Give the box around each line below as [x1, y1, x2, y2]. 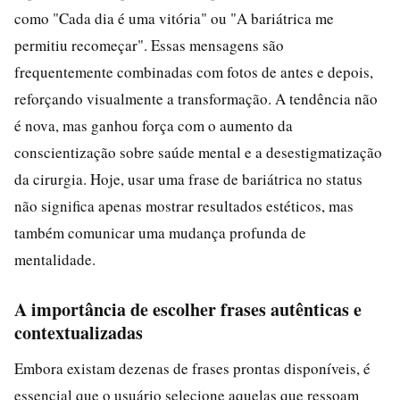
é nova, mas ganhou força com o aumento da [14, 114, 293, 136]
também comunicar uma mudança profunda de [14, 221, 306, 243]
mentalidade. [14, 248, 96, 270]
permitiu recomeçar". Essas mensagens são [14, 34, 284, 55]
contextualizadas [14, 319, 143, 346]
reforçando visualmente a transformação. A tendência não [14, 87, 378, 109]
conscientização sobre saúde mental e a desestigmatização [14, 141, 382, 162]
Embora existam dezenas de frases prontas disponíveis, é [14, 357, 371, 379]
